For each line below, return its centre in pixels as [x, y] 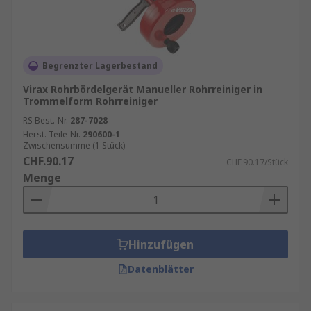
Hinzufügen [161, 244]
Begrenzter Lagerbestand [100, 66]
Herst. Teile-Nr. [52, 134]
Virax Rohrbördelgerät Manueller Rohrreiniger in [143, 89]
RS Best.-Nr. [45, 120]
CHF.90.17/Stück [257, 162]
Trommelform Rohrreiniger [90, 101]
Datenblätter [160, 269]
